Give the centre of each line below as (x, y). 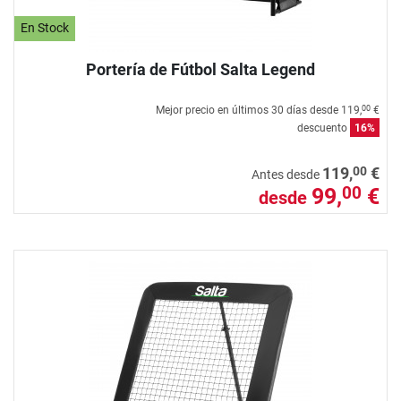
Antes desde (287, 175)
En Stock (45, 29)
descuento (324, 128)
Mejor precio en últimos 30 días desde (248, 110)
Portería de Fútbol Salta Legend (200, 69)
